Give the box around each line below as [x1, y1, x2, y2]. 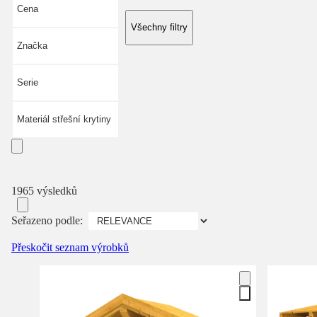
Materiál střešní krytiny [17, 113, 111, 125]
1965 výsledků [11, 184, 77, 197]
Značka [17, 40, 47, 51]
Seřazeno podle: [11, 214, 83, 226]
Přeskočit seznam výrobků [11, 241, 129, 253]
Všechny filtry [131, 21, 188, 33]
